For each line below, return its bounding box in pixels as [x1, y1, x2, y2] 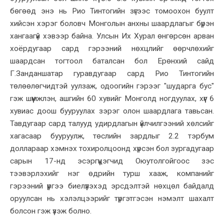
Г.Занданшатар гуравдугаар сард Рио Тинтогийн [10, 68, 214, 78]
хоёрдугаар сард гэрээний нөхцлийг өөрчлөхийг [10, 43, 214, 53]
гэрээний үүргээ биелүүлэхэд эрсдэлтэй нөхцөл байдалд [10, 181, 214, 190]
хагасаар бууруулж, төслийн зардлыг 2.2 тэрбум [10, 131, 214, 140]
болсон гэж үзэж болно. [10, 206, 93, 215]
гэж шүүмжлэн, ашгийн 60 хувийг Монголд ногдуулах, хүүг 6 [10, 93, 214, 103]
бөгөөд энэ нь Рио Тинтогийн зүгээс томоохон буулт [10, 6, 214, 15]
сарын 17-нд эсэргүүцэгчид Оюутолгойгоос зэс [10, 156, 214, 165]
